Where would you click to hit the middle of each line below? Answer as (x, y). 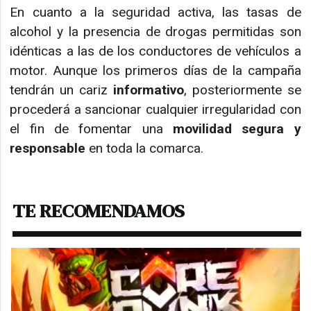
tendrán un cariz (61, 90)
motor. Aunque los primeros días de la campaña (155, 71)
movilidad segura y (237, 129)
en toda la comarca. (145, 149)
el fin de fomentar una (91, 129)
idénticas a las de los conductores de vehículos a (155, 51)
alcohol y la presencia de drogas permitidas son (155, 32)
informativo (148, 90)
